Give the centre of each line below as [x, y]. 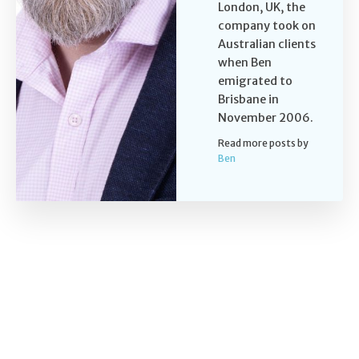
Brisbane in [248, 99]
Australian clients [267, 44]
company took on [267, 25]
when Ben [245, 62]
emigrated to [255, 81]
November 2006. [266, 117]
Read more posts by [263, 143]
